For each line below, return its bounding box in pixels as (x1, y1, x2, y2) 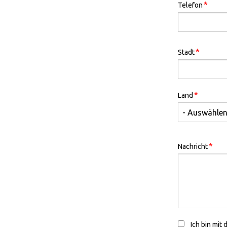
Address (178, 42, 209, 51)
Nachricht (178, 142, 208, 151)
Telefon (178, 1, 203, 10)
